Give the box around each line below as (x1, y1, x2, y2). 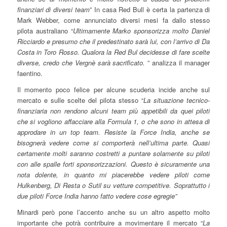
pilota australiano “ (17, 25, 73, 35)
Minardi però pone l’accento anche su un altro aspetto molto (17, 207, 210, 217)
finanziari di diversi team (17, 4, 90, 14)
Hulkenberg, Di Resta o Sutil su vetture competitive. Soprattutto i (17, 180, 210, 190)
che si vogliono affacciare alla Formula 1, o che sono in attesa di (17, 116, 210, 126)
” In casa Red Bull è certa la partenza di (90, 4, 210, 14)
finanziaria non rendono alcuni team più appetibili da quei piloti (17, 105, 210, 116)
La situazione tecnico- (143, 95, 210, 105)
